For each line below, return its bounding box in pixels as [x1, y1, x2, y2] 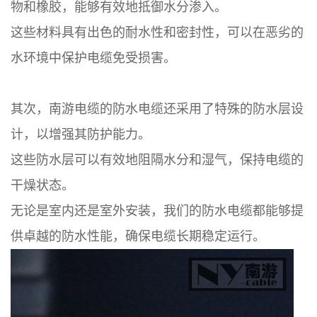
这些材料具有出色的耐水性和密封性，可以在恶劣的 [11, 24, 304, 40]
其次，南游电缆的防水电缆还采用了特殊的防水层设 [11, 100, 304, 116]
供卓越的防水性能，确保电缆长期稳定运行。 [11, 228, 265, 243]
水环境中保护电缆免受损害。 [11, 50, 176, 65]
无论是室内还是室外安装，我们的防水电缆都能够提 [11, 202, 304, 218]
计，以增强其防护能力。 [11, 126, 151, 142]
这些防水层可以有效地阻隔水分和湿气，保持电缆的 [11, 151, 304, 167]
